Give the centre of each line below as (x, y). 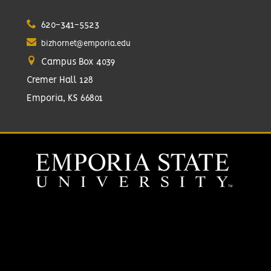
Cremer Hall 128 (60, 80)
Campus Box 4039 (77, 62)
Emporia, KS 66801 (65, 98)
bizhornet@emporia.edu (86, 44)
